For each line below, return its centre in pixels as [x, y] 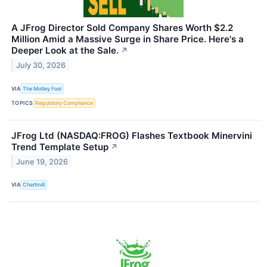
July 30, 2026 [41, 66]
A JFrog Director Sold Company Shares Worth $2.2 [122, 28]
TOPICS [22, 103]
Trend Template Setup [60, 147]
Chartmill [34, 185]
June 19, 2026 [42, 162]
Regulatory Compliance [64, 103]
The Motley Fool [42, 89]
